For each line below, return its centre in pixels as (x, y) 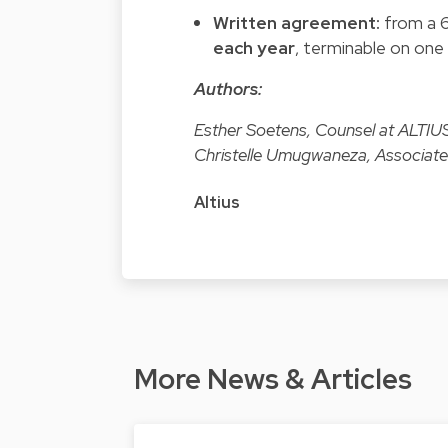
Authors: (228, 89)
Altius (217, 203)
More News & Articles (273, 379)
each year (254, 48)
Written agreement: (297, 23)
